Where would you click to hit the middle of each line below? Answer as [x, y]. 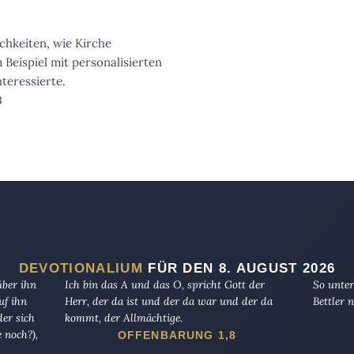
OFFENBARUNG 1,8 [177, 335]
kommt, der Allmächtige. [123, 317]
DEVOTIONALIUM [81, 267]
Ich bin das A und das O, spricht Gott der [164, 284]
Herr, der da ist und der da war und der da [168, 301]
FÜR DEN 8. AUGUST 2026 [239, 267]
